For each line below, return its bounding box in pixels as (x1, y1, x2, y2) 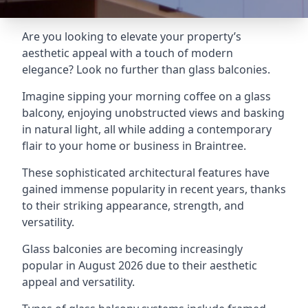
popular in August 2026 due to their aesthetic (22, 258, 257, 273)
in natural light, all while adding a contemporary (22, 122, 272, 137)
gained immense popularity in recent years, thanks (22, 181, 286, 197)
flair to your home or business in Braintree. (22, 138, 246, 153)
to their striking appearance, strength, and (22, 198, 244, 213)
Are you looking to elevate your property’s (22, 29, 241, 44)
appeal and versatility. (22, 274, 135, 289)
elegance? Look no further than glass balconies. (22, 62, 270, 77)
